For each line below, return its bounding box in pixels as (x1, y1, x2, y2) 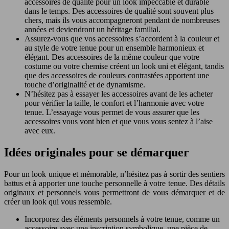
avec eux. (25, 126, 55, 135)
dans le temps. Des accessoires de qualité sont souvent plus (25, 7, 214, 16)
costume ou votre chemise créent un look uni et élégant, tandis (25, 62, 224, 71)
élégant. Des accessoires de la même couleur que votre (25, 53, 199, 62)
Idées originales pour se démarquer (4, 146, 189, 159)
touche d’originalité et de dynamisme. (25, 80, 145, 89)
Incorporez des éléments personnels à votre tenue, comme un (25, 215, 220, 224)
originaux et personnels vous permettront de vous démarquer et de (4, 188, 225, 197)
